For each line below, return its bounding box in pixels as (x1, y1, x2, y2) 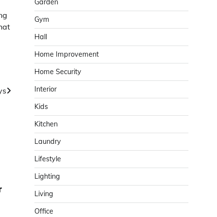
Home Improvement (34, 50, 99, 59)
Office (34, 207, 53, 216)
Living (34, 189, 53, 198)
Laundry (34, 137, 61, 146)
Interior (34, 85, 57, 93)
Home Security (34, 67, 81, 76)
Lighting (34, 172, 60, 181)
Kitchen (34, 120, 58, 128)
